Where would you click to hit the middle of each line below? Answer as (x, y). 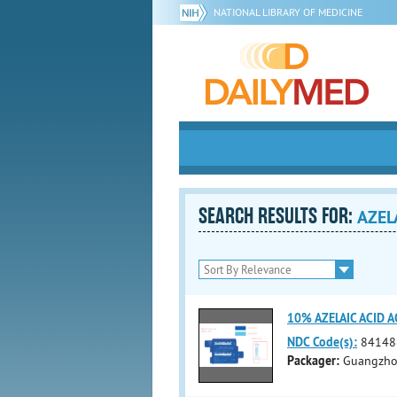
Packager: (313, 360)
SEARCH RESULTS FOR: (278, 216)
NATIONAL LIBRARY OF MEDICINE (288, 12)
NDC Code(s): (322, 342)
